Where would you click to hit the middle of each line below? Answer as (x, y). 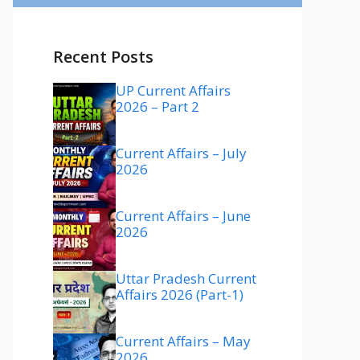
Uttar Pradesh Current (186, 278)
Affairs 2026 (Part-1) (180, 295)
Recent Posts (103, 57)
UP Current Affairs (173, 90)
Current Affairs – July (181, 153)
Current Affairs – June (183, 216)
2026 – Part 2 (157, 106)
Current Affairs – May (183, 341)
